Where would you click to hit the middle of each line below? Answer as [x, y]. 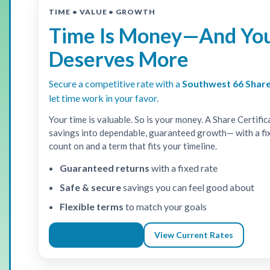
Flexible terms [92, 206]
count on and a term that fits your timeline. [133, 146]
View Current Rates [194, 234]
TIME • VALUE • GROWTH [102, 11]
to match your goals [165, 206]
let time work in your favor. [104, 98]
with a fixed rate [184, 168]
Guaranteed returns [105, 168]
